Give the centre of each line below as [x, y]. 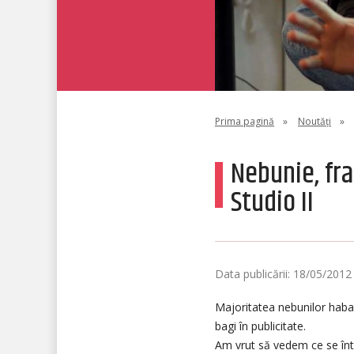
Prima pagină [245, 121]
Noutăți [314, 121]
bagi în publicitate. [260, 326]
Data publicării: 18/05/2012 [283, 274]
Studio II [272, 203]
